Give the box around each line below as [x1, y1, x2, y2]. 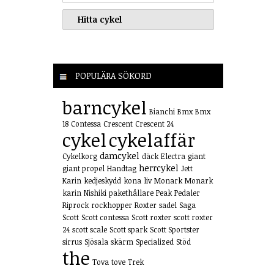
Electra [161, 151, 185, 161]
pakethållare [109, 188, 154, 198]
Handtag [107, 163, 136, 173]
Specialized [136, 237, 174, 246]
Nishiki [84, 188, 106, 198]
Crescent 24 [135, 119, 174, 128]
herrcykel [139, 162, 179, 174]
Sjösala [84, 237, 108, 246]
